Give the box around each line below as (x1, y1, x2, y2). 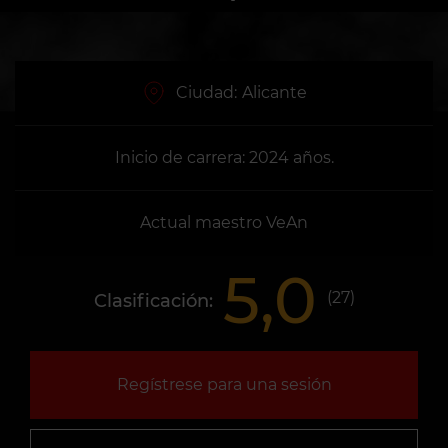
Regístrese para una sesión (116, 375, 332, 394)
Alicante (241, 83, 307, 102)
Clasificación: (93, 289, 213, 312)
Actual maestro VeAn (140, 213, 308, 232)
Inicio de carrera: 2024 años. (114, 148, 334, 167)
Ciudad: (175, 83, 237, 102)
